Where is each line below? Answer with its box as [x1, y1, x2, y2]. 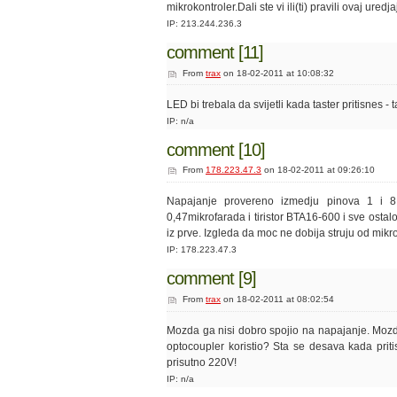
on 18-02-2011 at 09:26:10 [261, 165, 375, 175]
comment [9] [167, 269, 256, 289]
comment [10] [167, 139, 265, 160]
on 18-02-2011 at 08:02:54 [221, 294, 334, 305]
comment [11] [167, 42, 263, 62]
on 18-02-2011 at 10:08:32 [221, 67, 334, 78]
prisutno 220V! [167, 356, 237, 370]
